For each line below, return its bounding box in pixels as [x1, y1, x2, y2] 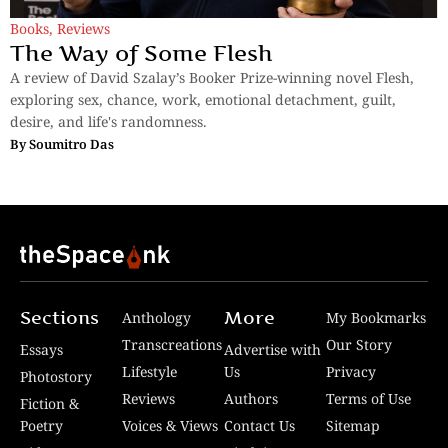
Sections [20, 307, 99, 329]
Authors [224, 389, 278, 409]
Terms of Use [326, 389, 411, 409]
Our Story [326, 335, 392, 355]
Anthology [122, 308, 191, 328]
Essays [20, 340, 63, 360]
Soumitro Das [29, 134, 114, 153]
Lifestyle [122, 362, 177, 382]
